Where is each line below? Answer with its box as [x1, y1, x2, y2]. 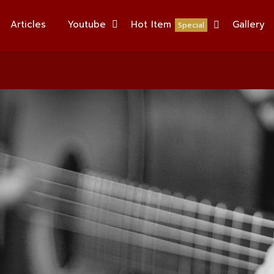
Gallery [232, 18, 265, 31]
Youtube [67, 18, 106, 31]
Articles [10, 18, 46, 31]
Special [177, 20, 204, 31]
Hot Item [130, 18, 171, 31]
